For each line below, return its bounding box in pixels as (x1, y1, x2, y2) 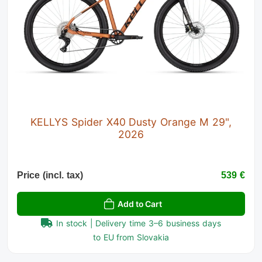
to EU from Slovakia (92, 232, 170, 242)
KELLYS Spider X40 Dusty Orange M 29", (30, 115, 232, 128)
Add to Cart (118, 198, 162, 209)
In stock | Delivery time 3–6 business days (56, 218, 221, 228)
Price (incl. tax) (17, 170, 83, 180)
